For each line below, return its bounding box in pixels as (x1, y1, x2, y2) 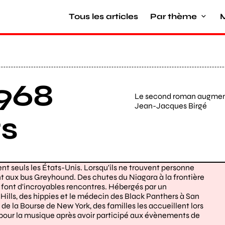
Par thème (150, 12, 197, 21)
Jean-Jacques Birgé (134, 101, 207, 110)
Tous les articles (69, 12, 138, 21)
